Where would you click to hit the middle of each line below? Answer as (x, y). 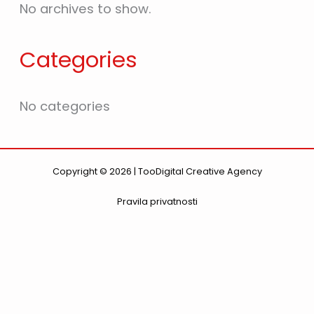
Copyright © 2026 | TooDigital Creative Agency (157, 171)
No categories (65, 106)
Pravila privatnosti (157, 202)
